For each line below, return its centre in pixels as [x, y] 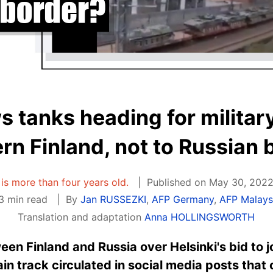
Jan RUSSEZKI [113, 200]
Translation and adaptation [81, 217]
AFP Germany [183, 200]
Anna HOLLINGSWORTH [200, 217]
